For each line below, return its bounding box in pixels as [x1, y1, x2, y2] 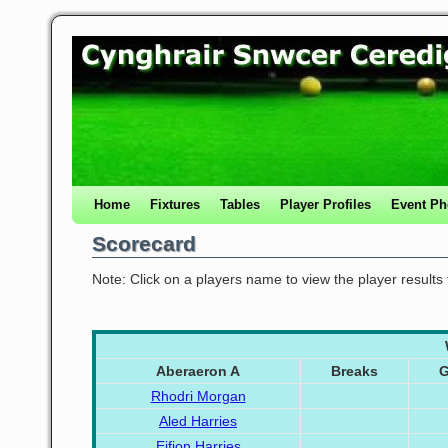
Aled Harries [159, 413, 237, 429]
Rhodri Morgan [150, 388, 246, 404]
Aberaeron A [156, 363, 240, 379]
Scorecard [92, 232, 196, 255]
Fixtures [150, 197, 200, 212]
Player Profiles [280, 197, 371, 212]
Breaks [331, 363, 378, 379]
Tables [220, 197, 260, 212]
